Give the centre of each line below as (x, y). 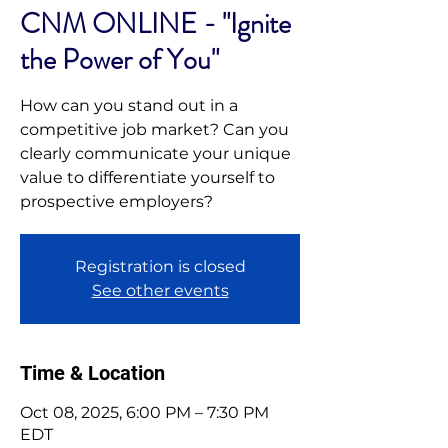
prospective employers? (116, 201)
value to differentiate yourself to (147, 177)
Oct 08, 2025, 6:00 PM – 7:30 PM (144, 412)
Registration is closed (160, 266)
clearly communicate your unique (155, 153)
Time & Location (92, 373)
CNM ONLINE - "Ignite (155, 24)
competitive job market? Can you (154, 129)
